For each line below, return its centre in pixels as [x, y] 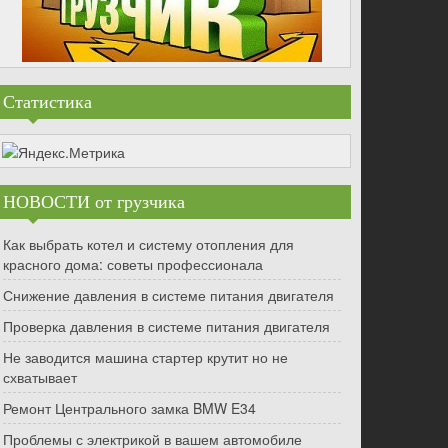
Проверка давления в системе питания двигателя [166, 326]
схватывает [40, 377]
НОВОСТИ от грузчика [94, 202]
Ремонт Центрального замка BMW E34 [129, 408]
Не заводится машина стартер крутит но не [145, 357]
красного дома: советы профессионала [133, 264]
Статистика [47, 102]
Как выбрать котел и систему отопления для [148, 244]
